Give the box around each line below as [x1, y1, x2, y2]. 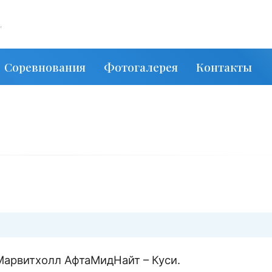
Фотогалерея [104, 59, 178, 75]
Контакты [196, 59, 252, 75]
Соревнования [4, 59, 86, 75]
